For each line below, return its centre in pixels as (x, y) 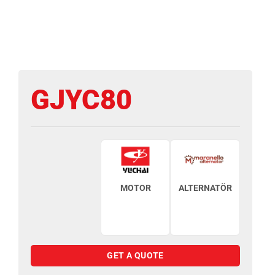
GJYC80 (81, 99)
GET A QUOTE (135, 255)
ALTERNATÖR (205, 188)
